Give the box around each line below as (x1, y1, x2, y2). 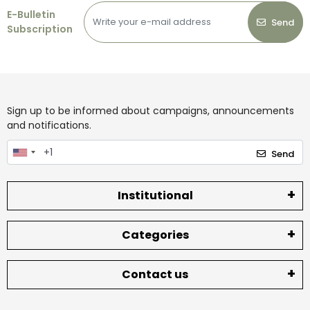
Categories (121, 226, 189, 243)
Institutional (117, 187, 193, 203)
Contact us (122, 266, 188, 282)
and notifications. (7, 118, 91, 133)
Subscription (7, 22, 73, 37)
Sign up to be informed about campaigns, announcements (7, 104, 294, 118)
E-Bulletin (7, 8, 55, 22)
